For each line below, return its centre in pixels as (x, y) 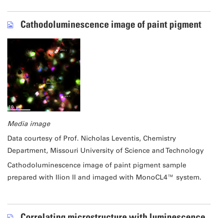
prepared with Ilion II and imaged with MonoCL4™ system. (104, 177)
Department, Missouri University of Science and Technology (105, 150)
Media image (28, 124)
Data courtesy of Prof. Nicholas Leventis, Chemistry (91, 138)
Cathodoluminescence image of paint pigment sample (97, 165)
